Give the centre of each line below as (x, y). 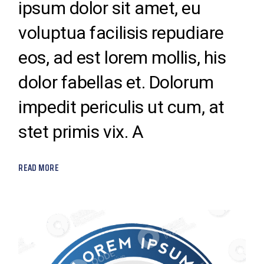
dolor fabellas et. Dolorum (116, 82)
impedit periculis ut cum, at (121, 107)
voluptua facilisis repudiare (121, 32)
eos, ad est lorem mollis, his (122, 57)
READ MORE (39, 168)
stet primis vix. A (81, 131)
